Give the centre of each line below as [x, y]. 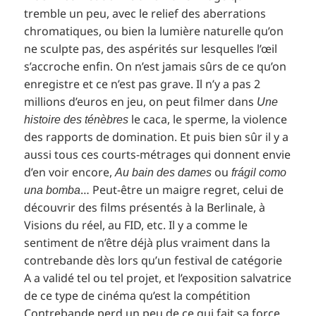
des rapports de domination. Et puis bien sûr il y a [157, 137]
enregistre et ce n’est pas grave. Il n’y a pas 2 [142, 84]
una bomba [53, 190]
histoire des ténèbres [77, 120]
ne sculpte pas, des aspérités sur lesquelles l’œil [151, 49]
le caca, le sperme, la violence [209, 120]
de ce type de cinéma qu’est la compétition [138, 296]
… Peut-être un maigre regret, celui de [182, 190]
